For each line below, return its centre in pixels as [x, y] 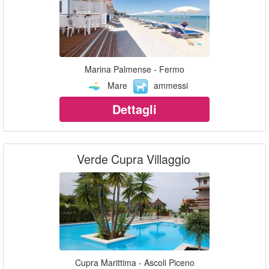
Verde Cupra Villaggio [133, 159]
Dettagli [134, 109]
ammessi [171, 85]
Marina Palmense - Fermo [134, 69]
